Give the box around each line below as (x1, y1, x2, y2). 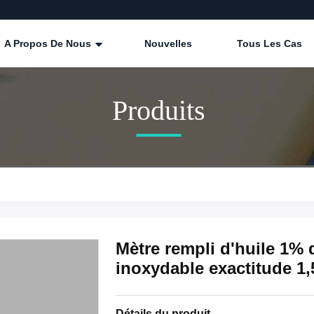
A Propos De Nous (4, 38, 94, 49)
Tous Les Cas (237, 38, 302, 49)
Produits (111, 94, 205, 126)
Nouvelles (144, 38, 192, 49)
